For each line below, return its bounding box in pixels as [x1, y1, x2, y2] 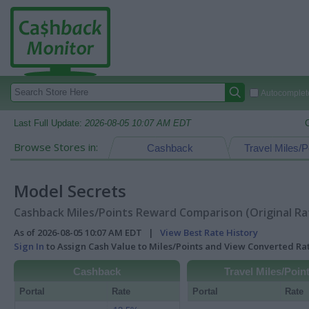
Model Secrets [14, 179, 126, 202]
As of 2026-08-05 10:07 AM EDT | [14, 226, 160, 239]
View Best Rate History [160, 226, 258, 239]
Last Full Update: [14, 118, 85, 128]
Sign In [14, 240, 44, 252]
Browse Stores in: [14, 140, 98, 154]
